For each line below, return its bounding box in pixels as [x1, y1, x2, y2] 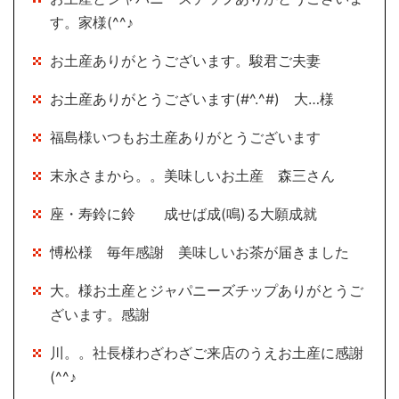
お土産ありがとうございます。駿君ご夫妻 [50, 52, 321, 70]
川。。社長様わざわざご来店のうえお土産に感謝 [50, 344, 363, 362]
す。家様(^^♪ [50, 13, 134, 32]
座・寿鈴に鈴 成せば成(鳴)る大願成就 [50, 205, 331, 224]
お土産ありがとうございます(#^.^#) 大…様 [50, 90, 334, 109]
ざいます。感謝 [50, 305, 150, 324]
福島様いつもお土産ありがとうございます [50, 128, 321, 147]
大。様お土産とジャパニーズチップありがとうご [50, 281, 363, 300]
